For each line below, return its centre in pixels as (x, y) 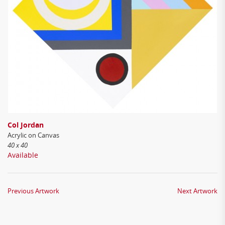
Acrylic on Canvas (33, 135)
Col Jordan (26, 125)
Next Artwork (197, 191)
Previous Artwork (33, 191)
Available (23, 155)
